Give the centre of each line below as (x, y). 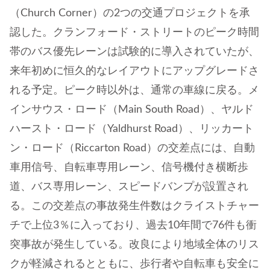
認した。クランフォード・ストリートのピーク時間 (134, 32)
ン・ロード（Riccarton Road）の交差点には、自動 (132, 148)
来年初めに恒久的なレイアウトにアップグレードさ (134, 71)
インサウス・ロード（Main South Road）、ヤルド (132, 109)
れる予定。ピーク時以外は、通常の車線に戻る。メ (134, 90)
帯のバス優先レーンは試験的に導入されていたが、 (134, 52)
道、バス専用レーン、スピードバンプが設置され (129, 187)
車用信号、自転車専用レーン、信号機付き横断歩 (129, 167)
